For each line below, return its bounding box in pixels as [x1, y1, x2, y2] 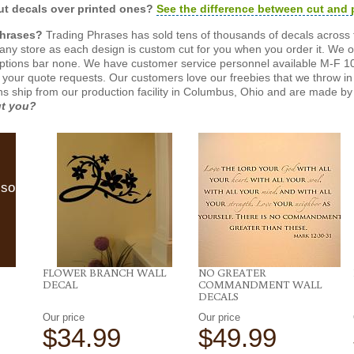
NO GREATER [198, 265, 266, 280]
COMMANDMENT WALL [198, 277, 322, 292]
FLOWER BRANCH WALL [43, 265, 167, 280]
